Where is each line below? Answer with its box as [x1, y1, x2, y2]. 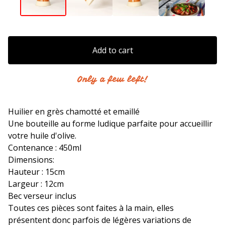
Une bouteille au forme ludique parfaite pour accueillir [8, 118, 212, 129]
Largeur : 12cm [8, 178, 64, 189]
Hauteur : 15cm [8, 166, 65, 177]
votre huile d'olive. [8, 130, 76, 141]
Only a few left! [77, 74, 148, 84]
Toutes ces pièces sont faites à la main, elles [8, 202, 174, 213]
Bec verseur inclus [8, 190, 76, 201]
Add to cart [92, 44, 133, 56]
